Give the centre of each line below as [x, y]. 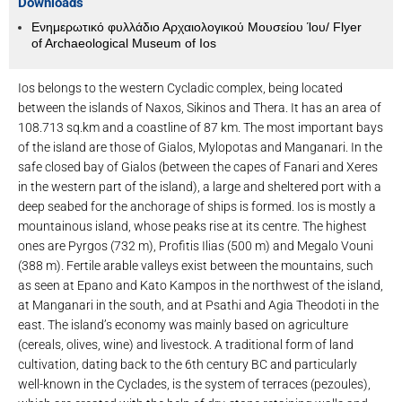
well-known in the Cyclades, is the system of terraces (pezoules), [194, 384]
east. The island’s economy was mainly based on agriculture [183, 324]
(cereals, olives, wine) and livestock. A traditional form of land [186, 344]
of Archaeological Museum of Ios [124, 43]
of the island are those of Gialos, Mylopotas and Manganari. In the [200, 147]
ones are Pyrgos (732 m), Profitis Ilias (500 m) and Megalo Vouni [196, 245]
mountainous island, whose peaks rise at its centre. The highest [192, 226]
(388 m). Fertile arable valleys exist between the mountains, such [196, 265]
